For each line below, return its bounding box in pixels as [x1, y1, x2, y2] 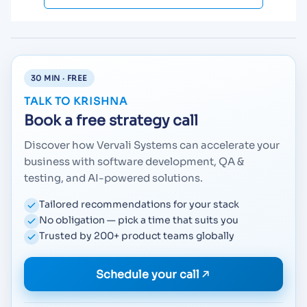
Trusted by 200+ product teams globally [39, 230, 234, 243]
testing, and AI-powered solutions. [24, 171, 203, 185]
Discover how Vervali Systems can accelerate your [24, 138, 280, 152]
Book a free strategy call [24, 112, 198, 130]
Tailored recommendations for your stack [39, 198, 239, 211]
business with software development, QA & [24, 155, 244, 169]
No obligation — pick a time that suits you [39, 214, 238, 227]
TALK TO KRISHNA [24, 95, 127, 108]
